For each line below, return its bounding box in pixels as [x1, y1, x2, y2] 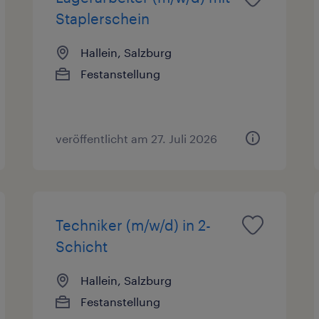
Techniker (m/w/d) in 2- [56, 216, 211, 234]
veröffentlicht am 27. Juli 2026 [56, 131, 218, 145]
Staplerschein [56, 9, 150, 27]
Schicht [56, 237, 108, 255]
